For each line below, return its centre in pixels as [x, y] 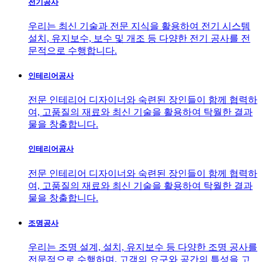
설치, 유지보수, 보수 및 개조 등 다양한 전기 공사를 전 [139, 38]
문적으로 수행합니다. [73, 50]
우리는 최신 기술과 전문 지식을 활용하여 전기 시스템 [139, 26]
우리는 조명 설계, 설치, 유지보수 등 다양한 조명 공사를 [143, 247]
